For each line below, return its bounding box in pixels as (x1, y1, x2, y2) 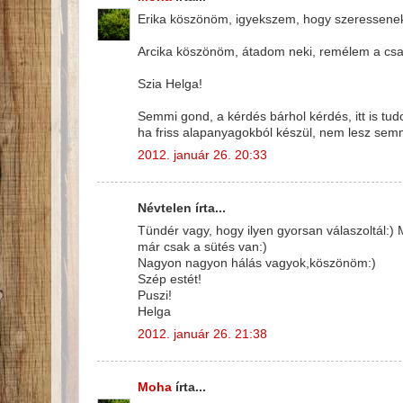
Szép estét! (138, 272, 201, 286)
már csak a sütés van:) (138, 239, 267, 254)
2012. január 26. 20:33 (138, 148, 267, 162)
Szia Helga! (138, 76, 202, 91)
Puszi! (138, 288, 172, 302)
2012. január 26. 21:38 (138, 327, 267, 341)
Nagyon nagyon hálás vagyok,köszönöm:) (138, 255, 376, 270)
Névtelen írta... (138, 201, 226, 216)
